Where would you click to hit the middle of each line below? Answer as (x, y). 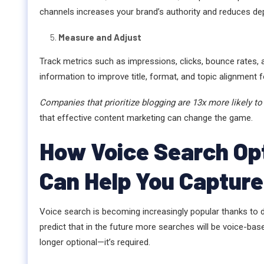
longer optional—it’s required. (95, 242)
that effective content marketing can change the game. (146, 118)
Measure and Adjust (100, 37)
